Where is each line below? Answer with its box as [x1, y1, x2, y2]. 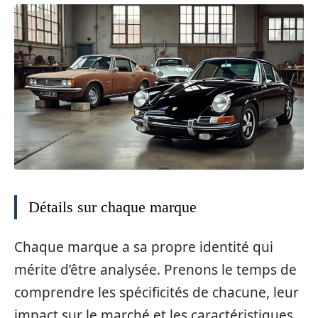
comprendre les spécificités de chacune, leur [14, 283, 299, 302]
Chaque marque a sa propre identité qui [14, 237, 273, 256]
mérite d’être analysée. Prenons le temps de [14, 260, 297, 279]
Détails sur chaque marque [28, 198, 197, 216]
